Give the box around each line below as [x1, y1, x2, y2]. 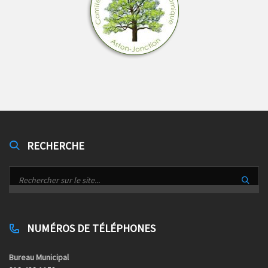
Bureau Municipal [9, 251, 69, 263]
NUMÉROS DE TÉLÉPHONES [27, 221, 156, 235]
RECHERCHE [27, 138, 84, 153]
